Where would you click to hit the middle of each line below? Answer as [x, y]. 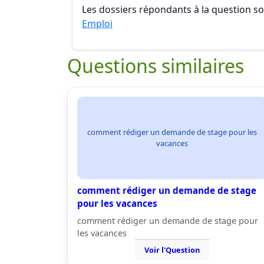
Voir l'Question [172, 250]
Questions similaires [156, 66]
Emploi [97, 24]
